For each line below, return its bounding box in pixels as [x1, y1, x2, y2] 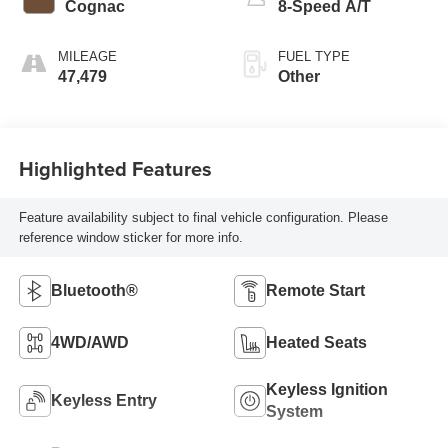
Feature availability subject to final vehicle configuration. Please [18, 209, 388, 225]
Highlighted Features [18, 153, 212, 183]
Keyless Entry [50, 392, 157, 410]
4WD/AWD [50, 334, 129, 352]
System [266, 403, 323, 421]
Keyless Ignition [266, 381, 388, 399]
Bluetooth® [50, 282, 138, 300]
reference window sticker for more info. [18, 229, 243, 245]
